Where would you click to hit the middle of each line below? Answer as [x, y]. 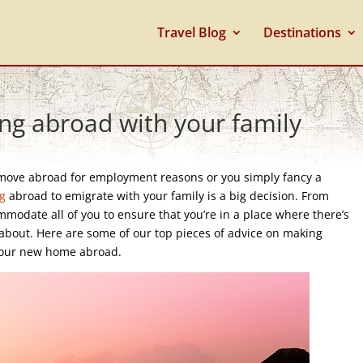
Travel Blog [191, 32]
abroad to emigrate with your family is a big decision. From [168, 196]
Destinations [302, 32]
